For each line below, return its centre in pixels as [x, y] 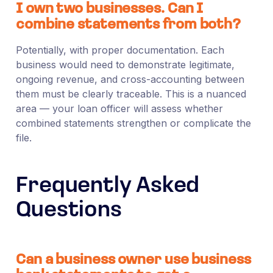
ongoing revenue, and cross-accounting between [130, 79]
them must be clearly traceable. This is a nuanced [131, 94]
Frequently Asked [108, 186]
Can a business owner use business [133, 260]
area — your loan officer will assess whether [119, 108]
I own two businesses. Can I [109, 9]
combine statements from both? [128, 25]
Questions [69, 211]
